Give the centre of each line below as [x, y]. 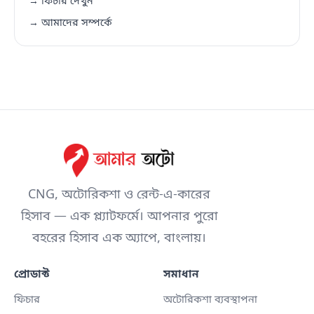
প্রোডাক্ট [32, 274]
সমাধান [181, 274]
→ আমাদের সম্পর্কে [70, 23]
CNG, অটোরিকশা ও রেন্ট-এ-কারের [119, 195]
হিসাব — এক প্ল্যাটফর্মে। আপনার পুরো [119, 217]
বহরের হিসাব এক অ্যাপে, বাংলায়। [119, 238]
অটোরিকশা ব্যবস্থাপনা [210, 300]
